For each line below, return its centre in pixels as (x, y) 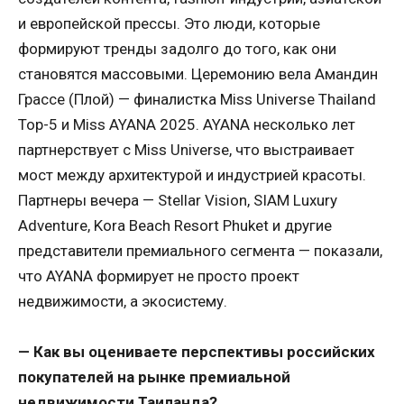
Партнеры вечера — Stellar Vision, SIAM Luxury (178, 201)
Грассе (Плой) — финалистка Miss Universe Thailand (197, 100)
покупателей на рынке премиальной (154, 377)
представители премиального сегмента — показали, (200, 251)
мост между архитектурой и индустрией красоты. (192, 175)
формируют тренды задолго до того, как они (177, 49)
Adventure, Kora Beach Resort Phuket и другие (175, 226)
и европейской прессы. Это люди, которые (169, 24)
